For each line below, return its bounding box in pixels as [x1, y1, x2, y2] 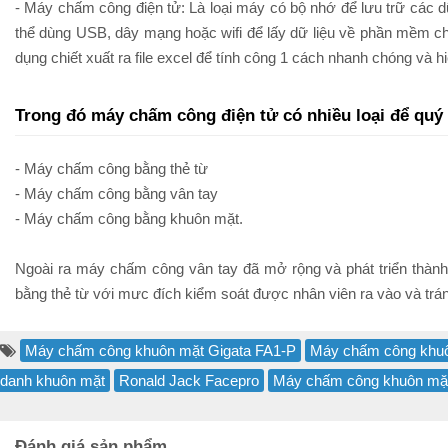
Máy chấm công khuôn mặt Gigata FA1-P [25, 342, 296, 359]
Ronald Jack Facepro [119, 372, 259, 389]
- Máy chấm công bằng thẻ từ [15, 160, 208, 177]
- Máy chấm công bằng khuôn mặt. [15, 210, 243, 227]
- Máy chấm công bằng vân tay [15, 185, 218, 202]
